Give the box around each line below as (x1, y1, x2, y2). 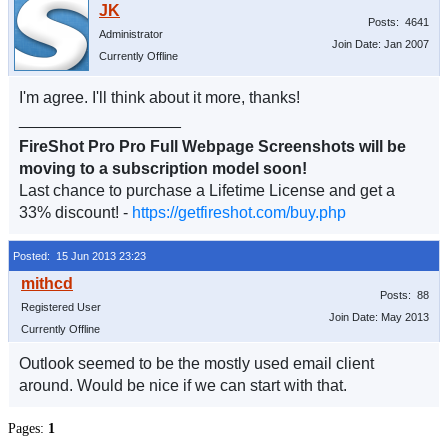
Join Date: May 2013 (329, 311, 429, 323)
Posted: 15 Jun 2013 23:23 (13, 250, 146, 262)
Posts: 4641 (368, 16, 429, 28)
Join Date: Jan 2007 (332, 38, 429, 50)
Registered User (21, 301, 101, 313)
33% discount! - (19, 204, 132, 221)
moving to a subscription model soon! (19, 160, 307, 177)
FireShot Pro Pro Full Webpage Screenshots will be (19, 138, 406, 155)
